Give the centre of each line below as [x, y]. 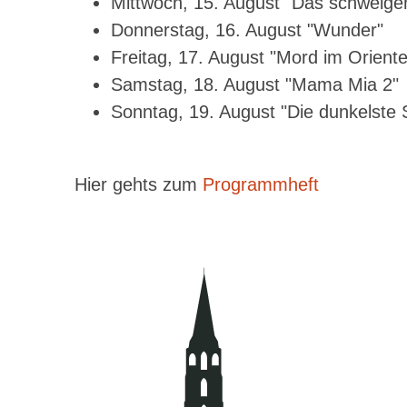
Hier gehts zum [139, 184]
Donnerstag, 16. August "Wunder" [247, 30]
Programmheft [261, 184]
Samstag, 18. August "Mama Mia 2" [255, 84]
